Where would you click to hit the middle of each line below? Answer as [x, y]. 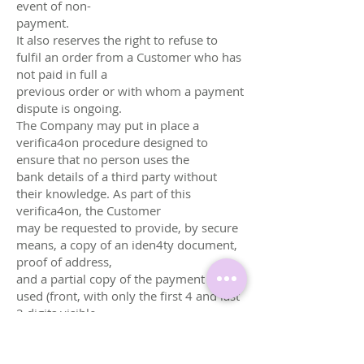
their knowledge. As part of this [104, 193]
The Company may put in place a [108, 125]
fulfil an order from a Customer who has [129, 56]
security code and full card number [114, 329]
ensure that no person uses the [103, 159]
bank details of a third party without [117, 176]
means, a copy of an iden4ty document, [127, 244]
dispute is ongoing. [69, 108]
